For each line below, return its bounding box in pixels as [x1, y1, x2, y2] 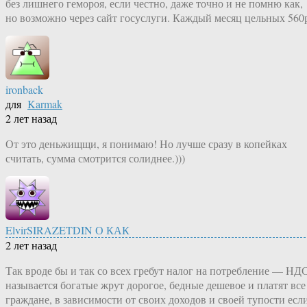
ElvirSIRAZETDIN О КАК [5, 223, 130, 238]
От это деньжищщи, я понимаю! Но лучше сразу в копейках [5, 136, 287, 151]
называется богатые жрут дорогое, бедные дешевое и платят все [5, 278, 306, 293]
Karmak [27, 97, 62, 112]
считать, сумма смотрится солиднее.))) [5, 151, 185, 166]
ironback [5, 82, 43, 97]
